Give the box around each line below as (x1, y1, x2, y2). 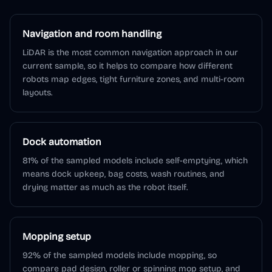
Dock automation (22, 136, 101, 148)
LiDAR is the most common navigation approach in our (22, 47, 238, 58)
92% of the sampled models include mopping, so (22, 250, 217, 260)
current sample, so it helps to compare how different (22, 61, 233, 71)
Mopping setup (22, 231, 91, 242)
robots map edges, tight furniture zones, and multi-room (22, 74, 245, 84)
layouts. (22, 87, 52, 98)
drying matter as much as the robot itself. (22, 182, 188, 192)
